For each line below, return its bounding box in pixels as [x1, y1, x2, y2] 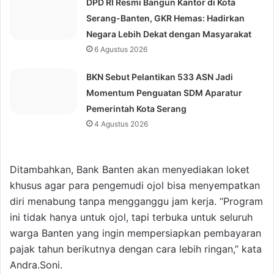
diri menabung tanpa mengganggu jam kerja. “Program [10, 195, 263, 208]
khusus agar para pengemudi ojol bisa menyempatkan [10, 179, 260, 192]
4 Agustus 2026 [94, 119, 149, 129]
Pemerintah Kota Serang [86, 103, 187, 114]
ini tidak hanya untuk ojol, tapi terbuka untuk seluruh [10, 211, 253, 224]
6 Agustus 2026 [94, 45, 148, 54]
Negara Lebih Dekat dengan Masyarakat [86, 29, 252, 40]
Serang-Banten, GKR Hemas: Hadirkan [86, 13, 245, 24]
